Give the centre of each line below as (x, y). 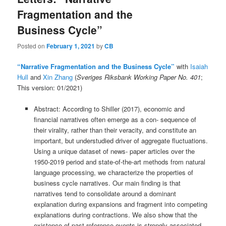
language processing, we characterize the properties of (113, 172)
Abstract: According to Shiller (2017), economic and (109, 108)
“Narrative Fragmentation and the (70, 66)
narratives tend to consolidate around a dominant (105, 193)
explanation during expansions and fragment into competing (120, 204)
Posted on (32, 45)
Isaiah (199, 66)
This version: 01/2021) (50, 87)
